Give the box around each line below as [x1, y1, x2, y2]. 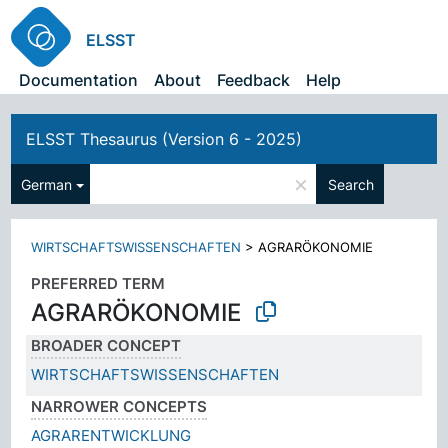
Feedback [217, 70, 291, 90]
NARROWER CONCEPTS [31, 396, 208, 416]
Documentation [19, 70, 139, 90]
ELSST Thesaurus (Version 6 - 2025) [26, 129, 303, 149]
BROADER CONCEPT [31, 335, 182, 355]
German [21, 175, 73, 193]
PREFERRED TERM [31, 274, 166, 293]
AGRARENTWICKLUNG [31, 425, 192, 445]
